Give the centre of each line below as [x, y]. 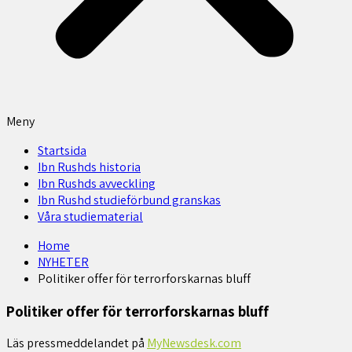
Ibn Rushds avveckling [97, 183]
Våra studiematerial [90, 216]
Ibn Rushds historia [89, 167]
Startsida [62, 150]
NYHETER [63, 262]
